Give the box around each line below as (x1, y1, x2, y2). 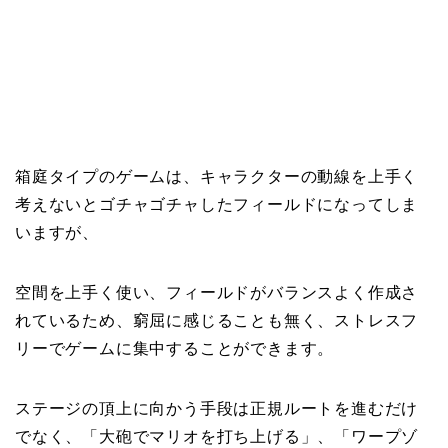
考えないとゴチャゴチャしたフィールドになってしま (15, 196, 419, 214)
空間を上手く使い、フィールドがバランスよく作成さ (15, 284, 419, 302)
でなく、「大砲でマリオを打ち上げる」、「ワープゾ (15, 428, 419, 446)
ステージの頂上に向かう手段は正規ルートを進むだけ (15, 400, 419, 418)
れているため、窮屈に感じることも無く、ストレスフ (15, 312, 419, 330)
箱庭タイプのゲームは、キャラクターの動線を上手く (15, 168, 419, 186)
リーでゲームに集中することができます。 (15, 340, 335, 358)
